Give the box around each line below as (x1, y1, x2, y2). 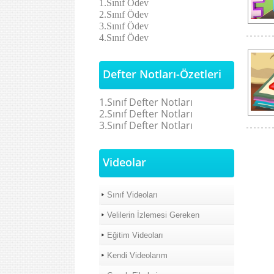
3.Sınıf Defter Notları (99, 119, 193, 132)
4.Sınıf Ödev (99, 32, 149, 43)
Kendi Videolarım (107, 251, 168, 260)
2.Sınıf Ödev (99, 9, 149, 20)
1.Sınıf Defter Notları (99, 95, 193, 109)
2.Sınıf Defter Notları (99, 107, 193, 120)
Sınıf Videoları (107, 190, 158, 199)
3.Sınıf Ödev (99, 21, 149, 31)
